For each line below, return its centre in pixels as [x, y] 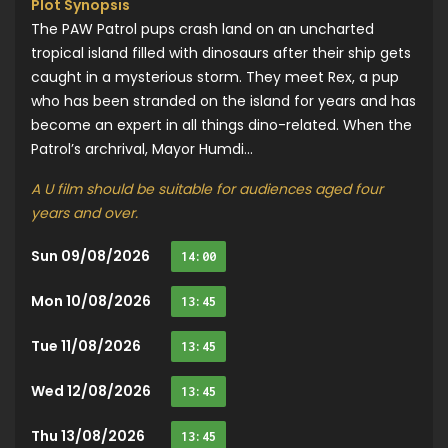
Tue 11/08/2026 [86, 346]
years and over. [84, 213]
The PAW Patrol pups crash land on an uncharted [202, 29]
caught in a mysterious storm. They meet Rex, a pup [215, 77]
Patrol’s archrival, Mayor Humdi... [142, 149]
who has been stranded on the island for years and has [223, 101]
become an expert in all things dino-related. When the [221, 125]
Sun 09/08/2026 [90, 256]
